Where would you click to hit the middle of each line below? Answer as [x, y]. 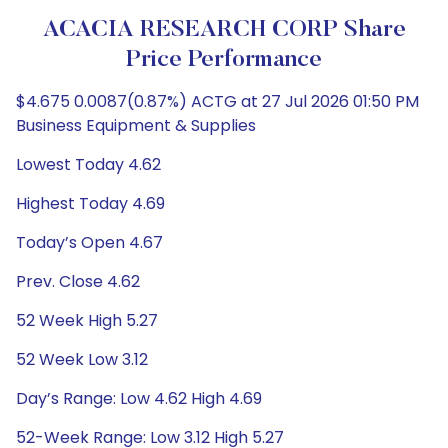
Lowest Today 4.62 [88, 164]
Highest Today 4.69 [90, 203]
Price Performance [224, 60]
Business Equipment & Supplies [136, 125]
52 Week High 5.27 [87, 320]
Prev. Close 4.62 [78, 281]
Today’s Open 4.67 [89, 242]
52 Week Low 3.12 [82, 359]
